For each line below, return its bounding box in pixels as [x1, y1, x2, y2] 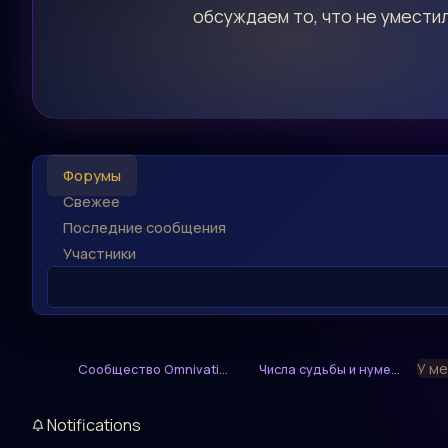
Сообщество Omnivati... [78, 360, 228, 379]
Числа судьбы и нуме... [259, 360, 400, 379]
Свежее [63, 191, 120, 212]
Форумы [63, 165, 121, 186]
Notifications [44, 414, 141, 437]
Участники [63, 243, 136, 264]
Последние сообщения [63, 217, 226, 238]
